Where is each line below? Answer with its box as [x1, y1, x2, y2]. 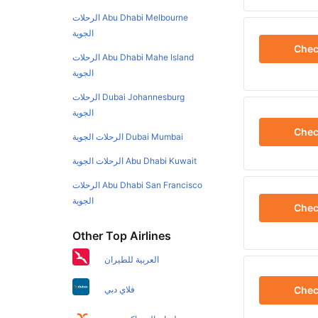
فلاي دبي [104, 284, 136, 295]
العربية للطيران [104, 254, 160, 265]
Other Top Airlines [72, 229, 172, 243]
